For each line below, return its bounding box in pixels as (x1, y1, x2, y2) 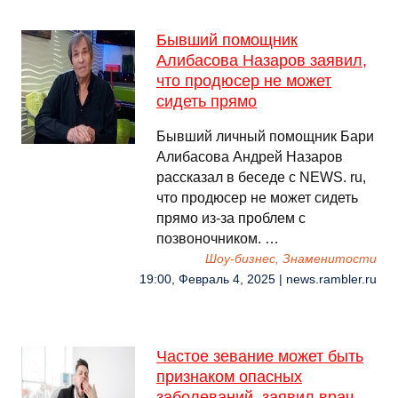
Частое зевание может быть (156, 347, 363, 365)
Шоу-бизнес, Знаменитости (205, 252, 377, 266)
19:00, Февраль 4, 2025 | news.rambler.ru (139, 273, 377, 286)
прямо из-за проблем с (156, 211, 306, 226)
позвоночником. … (156, 231, 279, 246)
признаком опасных (156, 368, 302, 386)
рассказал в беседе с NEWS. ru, (156, 170, 366, 185)
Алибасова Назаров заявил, (156, 52, 367, 69)
